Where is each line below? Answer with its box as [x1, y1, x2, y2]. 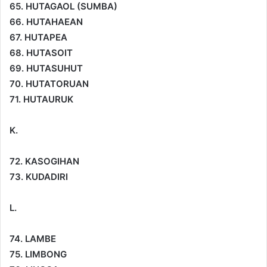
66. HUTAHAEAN [10, 15, 83, 27]
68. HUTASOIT [10, 46, 73, 58]
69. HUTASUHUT [10, 62, 83, 74]
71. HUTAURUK [10, 93, 73, 105]
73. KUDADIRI [10, 170, 68, 182]
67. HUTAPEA [10, 31, 67, 43]
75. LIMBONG [10, 248, 67, 260]
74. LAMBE [10, 232, 56, 244]
